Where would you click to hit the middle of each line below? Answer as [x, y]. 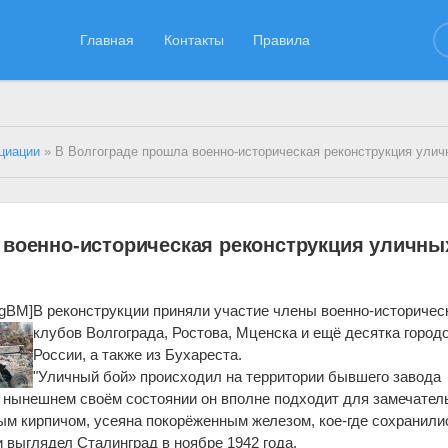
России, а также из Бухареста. [138, 354]
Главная [107, 39]
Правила [282, 39]
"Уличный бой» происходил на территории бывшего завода [237, 376]
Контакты [193, 39]
